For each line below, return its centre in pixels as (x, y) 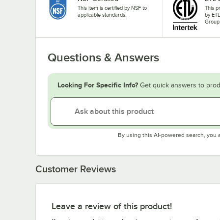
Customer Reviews (76, 169)
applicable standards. (102, 14)
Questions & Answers (103, 57)
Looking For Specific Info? (98, 85)
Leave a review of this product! (112, 206)
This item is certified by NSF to (112, 8)
